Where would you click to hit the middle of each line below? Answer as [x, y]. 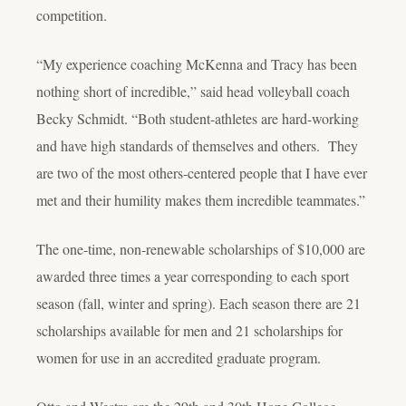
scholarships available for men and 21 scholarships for [189, 331]
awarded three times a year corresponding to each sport [193, 276]
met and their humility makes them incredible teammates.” [201, 200]
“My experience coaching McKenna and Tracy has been [197, 64]
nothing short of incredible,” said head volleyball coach [193, 92]
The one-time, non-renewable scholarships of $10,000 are [201, 249]
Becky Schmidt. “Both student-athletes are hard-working [198, 119]
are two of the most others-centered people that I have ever [202, 173]
